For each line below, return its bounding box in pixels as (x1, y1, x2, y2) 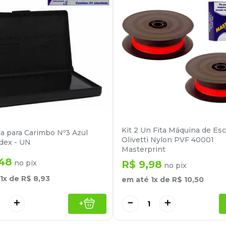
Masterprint (122, 145, 165, 154)
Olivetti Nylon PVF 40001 (122, 135, 214, 145)
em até (122, 175, 151, 185)
